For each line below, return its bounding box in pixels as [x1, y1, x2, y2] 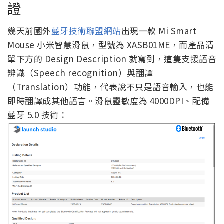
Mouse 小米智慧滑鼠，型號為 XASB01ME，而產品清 [7, 38, 214, 51]
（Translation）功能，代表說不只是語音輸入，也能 [7, 80, 214, 93]
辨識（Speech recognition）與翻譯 [7, 66, 153, 79]
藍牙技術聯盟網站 [51, 24, 121, 37]
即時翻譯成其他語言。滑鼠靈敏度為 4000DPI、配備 [7, 94, 210, 107]
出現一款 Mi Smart [121, 24, 196, 37]
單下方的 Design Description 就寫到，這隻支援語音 [7, 52, 216, 65]
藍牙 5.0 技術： [7, 108, 67, 121]
